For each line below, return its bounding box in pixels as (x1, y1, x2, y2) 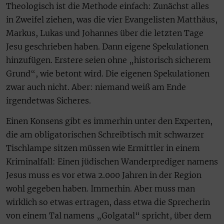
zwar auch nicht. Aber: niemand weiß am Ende (6, 82, 186, 92)
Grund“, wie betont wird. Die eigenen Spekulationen (6, 68, 209, 79)
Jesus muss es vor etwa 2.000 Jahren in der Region (6, 170, 201, 180)
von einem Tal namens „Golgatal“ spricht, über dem (6, 210, 211, 221)
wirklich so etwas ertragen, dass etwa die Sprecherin (6, 197, 210, 207)
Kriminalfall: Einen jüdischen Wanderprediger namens (6, 156, 218, 167)
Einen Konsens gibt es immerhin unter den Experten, (6, 116, 212, 126)
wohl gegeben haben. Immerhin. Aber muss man (6, 183, 195, 194)
